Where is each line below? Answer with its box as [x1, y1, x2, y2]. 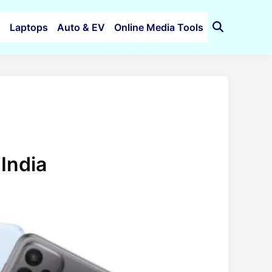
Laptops [9, 21, 48, 33]
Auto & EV [56, 21, 105, 33]
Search [212, 35, 244, 47]
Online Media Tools [114, 21, 203, 33]
